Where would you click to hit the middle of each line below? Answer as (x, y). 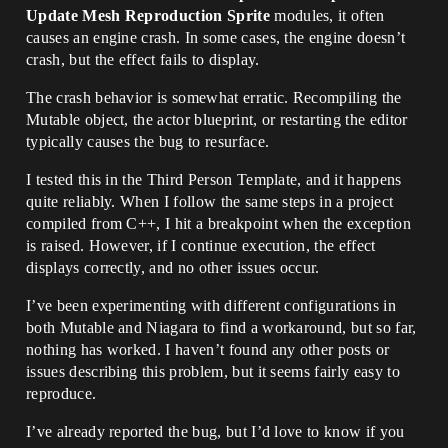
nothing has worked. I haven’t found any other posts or (208, 349)
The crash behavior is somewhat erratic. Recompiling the (214, 97)
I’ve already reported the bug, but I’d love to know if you (215, 431)
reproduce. (61, 393)
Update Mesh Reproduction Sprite (148, 15)
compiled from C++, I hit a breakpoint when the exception (218, 223)
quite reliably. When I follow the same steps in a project (210, 201)
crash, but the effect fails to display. (143, 59)
